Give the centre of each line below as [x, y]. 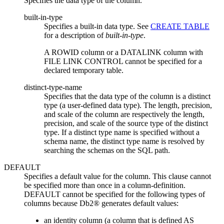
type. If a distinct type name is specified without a [122, 132]
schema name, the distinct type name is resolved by [124, 141]
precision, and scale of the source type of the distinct [126, 123]
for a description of [75, 35]
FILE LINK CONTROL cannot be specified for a [123, 61]
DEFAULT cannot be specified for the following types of [114, 194]
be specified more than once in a [76, 185]
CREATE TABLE [180, 26]
